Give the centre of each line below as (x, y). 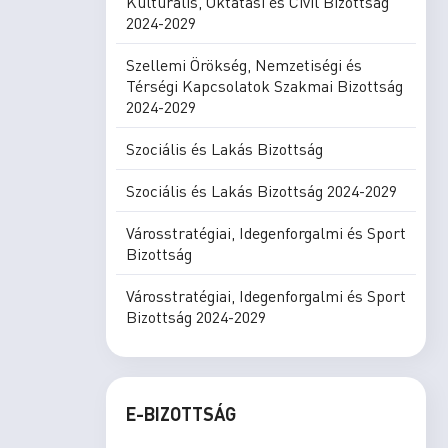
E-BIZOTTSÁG (181, 413)
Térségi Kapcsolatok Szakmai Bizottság (264, 85)
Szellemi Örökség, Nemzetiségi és (244, 64)
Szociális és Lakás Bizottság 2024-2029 (261, 190)
